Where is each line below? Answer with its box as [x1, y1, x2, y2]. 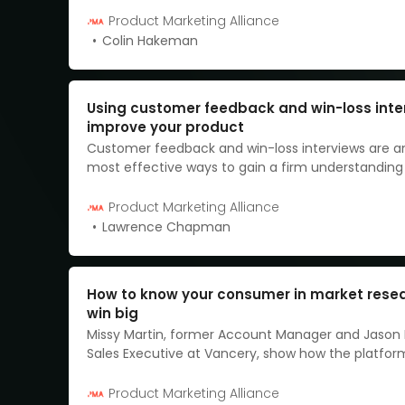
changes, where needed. [87, 195, 242, 214]
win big [87, 303, 138, 323]
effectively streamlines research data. [87, 363, 329, 381]
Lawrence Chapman [102, 217, 231, 236]
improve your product [87, 117, 244, 137]
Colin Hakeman [102, 31, 198, 50]
